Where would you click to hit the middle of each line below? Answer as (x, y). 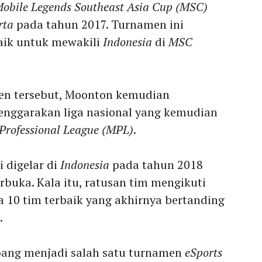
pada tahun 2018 (156, 165)
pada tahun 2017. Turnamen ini (99, 25)
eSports (204, 253)
